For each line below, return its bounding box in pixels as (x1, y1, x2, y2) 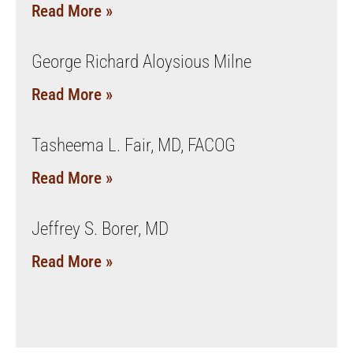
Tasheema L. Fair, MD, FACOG (32, 134, 236, 156)
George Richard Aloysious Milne (32, 50, 251, 72)
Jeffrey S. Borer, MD (32, 217, 169, 240)
